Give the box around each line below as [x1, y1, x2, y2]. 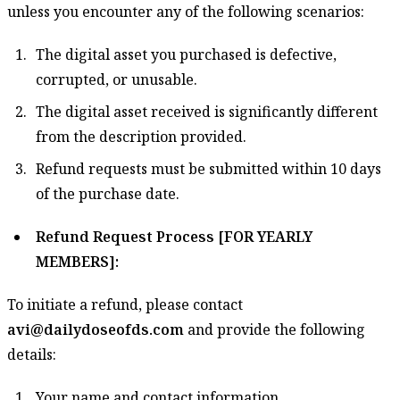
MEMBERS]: [36, 251, 119, 271]
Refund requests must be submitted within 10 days [36, 158, 381, 179]
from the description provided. [36, 126, 246, 146]
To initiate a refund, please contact [7, 294, 243, 314]
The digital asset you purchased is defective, [36, 44, 337, 64]
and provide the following [184, 319, 365, 339]
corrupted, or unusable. [36, 69, 197, 89]
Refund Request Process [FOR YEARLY [36, 226, 312, 246]
